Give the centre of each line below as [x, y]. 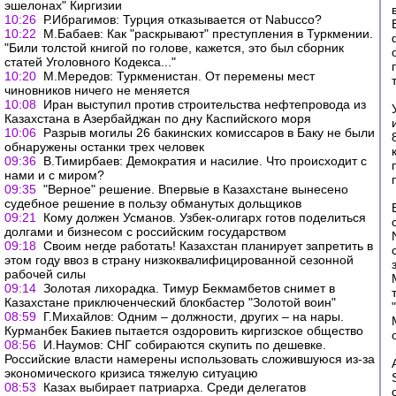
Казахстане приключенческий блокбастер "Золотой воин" [170, 302]
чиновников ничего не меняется [97, 90]
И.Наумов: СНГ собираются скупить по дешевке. [185, 345]
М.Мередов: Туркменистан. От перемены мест [179, 76]
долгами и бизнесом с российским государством [145, 232]
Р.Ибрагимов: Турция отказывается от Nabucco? [183, 19]
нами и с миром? [54, 175]
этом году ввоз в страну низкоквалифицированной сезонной [179, 260]
